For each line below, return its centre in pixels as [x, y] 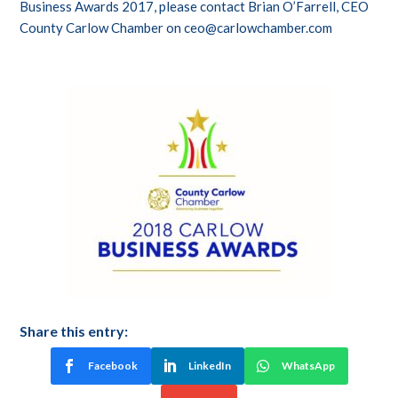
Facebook [112, 366]
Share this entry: [74, 331]
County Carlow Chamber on [102, 28]
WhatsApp [308, 366]
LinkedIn [209, 366]
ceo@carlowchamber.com [259, 28]
